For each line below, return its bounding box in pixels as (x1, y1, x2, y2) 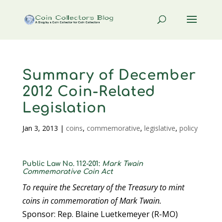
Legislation (22, 100, 107, 116)
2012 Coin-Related (22, 84, 156, 100)
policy (179, 123, 198, 133)
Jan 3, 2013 (22, 123, 58, 133)
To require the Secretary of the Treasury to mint (22, 182, 184, 193)
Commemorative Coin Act (22, 168, 113, 175)
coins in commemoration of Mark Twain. (22, 195, 162, 206)
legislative (144, 123, 175, 133)
